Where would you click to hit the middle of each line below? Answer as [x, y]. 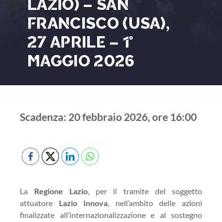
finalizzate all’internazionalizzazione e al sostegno [111, 215]
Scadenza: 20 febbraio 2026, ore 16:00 [108, 117]
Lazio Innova [83, 203]
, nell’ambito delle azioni [155, 203]
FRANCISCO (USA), [99, 23]
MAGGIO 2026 [81, 61]
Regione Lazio [58, 191]
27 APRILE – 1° [81, 42]
